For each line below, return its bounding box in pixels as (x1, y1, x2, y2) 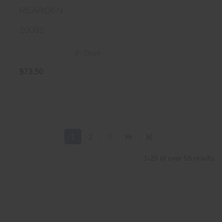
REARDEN (19, 5, 63, 16)
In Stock (75, 49, 101, 57)
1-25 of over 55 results (144, 154, 215, 162)
